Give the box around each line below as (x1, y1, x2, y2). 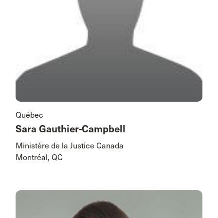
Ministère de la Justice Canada (16, 141, 124, 150)
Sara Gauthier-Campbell (16, 123, 126, 135)
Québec (16, 110, 43, 120)
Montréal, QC (16, 152, 63, 162)
